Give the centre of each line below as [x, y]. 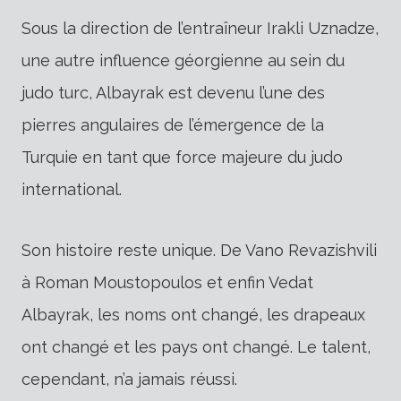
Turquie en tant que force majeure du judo [182, 157]
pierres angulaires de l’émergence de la [173, 124]
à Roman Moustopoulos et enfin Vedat [167, 282]
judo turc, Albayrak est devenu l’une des [173, 92]
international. [72, 189]
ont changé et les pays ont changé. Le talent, [196, 346]
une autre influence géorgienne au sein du [183, 60]
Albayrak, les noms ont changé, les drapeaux [193, 314]
